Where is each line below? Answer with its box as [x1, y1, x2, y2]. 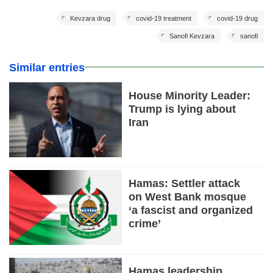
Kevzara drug [70, 14, 110, 22]
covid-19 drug [217, 14, 258, 22]
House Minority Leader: [129, 89, 251, 102]
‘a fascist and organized [129, 204, 253, 217]
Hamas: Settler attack [129, 177, 241, 190]
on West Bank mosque [129, 191, 247, 204]
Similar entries [9, 61, 85, 74]
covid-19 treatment [136, 14, 191, 22]
